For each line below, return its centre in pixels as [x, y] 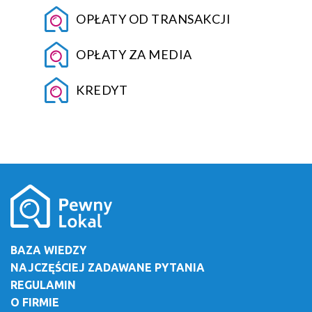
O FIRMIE [35, 302]
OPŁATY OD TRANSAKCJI [153, 19]
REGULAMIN [43, 284]
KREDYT [102, 90]
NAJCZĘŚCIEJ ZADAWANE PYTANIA [108, 267]
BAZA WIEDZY [48, 250]
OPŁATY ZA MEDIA [134, 55]
